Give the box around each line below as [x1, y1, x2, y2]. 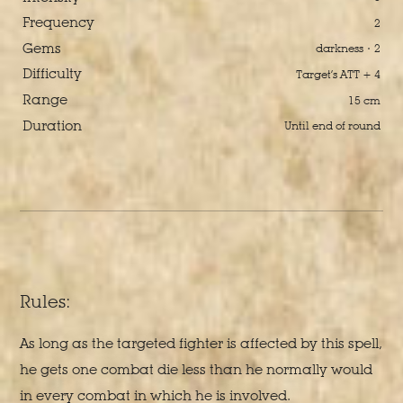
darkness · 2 [316, 41, 381, 56]
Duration [22, 116, 82, 134]
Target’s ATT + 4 [296, 67, 381, 81]
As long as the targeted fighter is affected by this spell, [20, 335, 383, 353]
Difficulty [22, 65, 82, 83]
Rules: [20, 291, 71, 312]
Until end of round [284, 119, 381, 133]
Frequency [22, 13, 94, 31]
